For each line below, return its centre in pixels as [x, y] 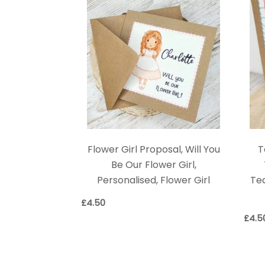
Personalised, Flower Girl [153, 180]
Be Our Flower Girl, [153, 165]
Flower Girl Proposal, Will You [153, 150]
